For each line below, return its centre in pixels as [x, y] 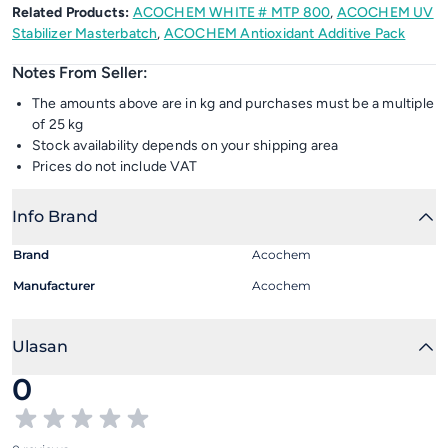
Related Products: [71, 12]
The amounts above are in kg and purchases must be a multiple [233, 103]
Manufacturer [54, 285]
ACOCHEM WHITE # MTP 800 [231, 12]
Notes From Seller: [80, 72]
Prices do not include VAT [114, 166]
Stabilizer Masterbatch [85, 33]
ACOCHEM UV [385, 12]
